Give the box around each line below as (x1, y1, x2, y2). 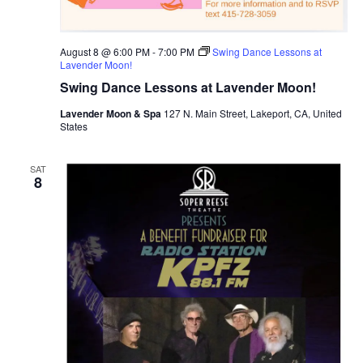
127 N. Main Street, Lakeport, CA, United (163, 106, 342, 121)
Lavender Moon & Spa (59, 106, 164, 122)
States (59, 119, 88, 134)
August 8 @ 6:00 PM (59, 45, 150, 59)
